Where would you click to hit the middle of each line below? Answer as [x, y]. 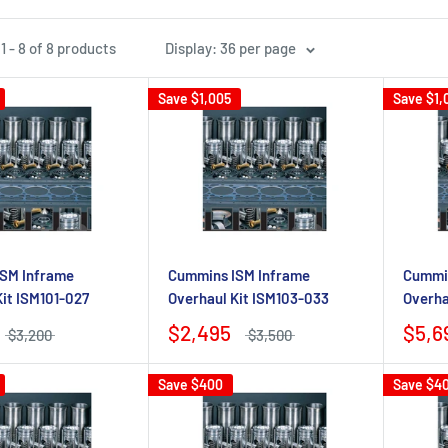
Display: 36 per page [230, 48]
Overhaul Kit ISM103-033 [248, 297]
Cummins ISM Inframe [238, 274]
